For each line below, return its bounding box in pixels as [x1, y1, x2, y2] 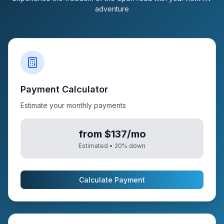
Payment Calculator [20, 84, 108, 94]
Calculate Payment [79, 175, 145, 184]
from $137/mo [78, 128, 146, 140]
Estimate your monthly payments [20, 101, 126, 109]
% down [122, 142, 145, 149]
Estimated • [78, 142, 114, 149]
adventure [95, 4, 129, 13]
